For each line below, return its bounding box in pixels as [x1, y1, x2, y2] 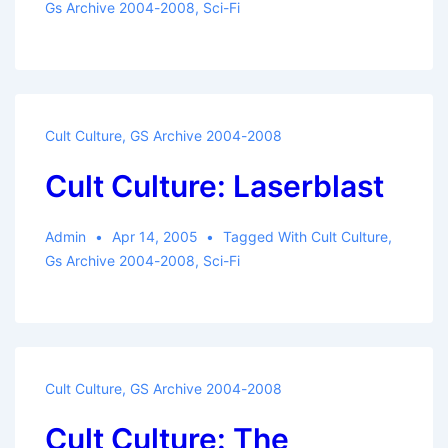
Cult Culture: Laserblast [45, 168, 384, 204]
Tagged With [223, 228, 312, 245]
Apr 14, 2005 [111, 228, 198, 245]
